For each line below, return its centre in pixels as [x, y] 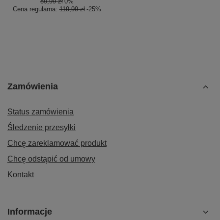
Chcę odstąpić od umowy [51, 159]
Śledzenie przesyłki [41, 127]
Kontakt [21, 175]
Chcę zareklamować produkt [57, 143]
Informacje [30, 212]
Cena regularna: [36, 9]
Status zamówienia [41, 112]
